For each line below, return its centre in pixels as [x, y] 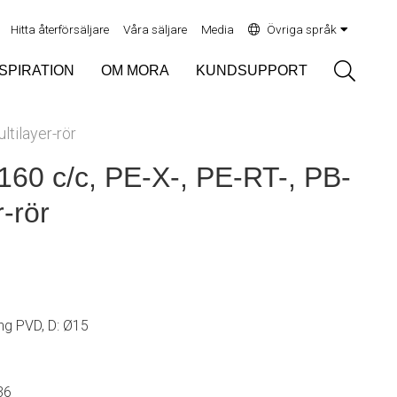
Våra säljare [155, 29]
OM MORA [135, 70]
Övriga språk [302, 29]
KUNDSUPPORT [252, 70]
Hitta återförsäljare [60, 29]
